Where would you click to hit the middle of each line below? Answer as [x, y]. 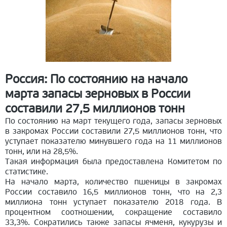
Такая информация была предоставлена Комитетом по [113, 161]
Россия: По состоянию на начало [96, 79]
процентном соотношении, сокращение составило [113, 212]
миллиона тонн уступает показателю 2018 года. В [113, 202]
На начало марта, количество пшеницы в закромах [113, 182]
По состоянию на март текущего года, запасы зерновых [113, 121]
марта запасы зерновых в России [98, 94]
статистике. [27, 172]
